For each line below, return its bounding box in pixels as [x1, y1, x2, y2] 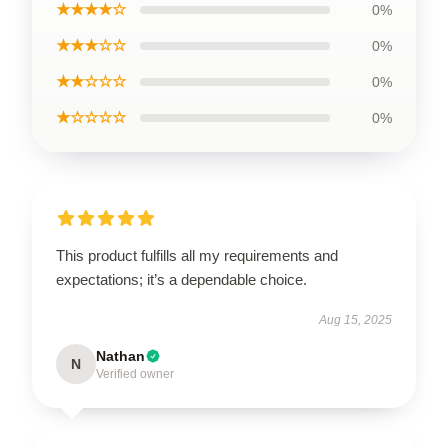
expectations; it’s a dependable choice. [56, 270, 307, 288]
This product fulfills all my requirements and [56, 246, 338, 264]
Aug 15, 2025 [319, 312, 392, 327]
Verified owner [96, 366, 174, 381]
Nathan [96, 347, 145, 364]
